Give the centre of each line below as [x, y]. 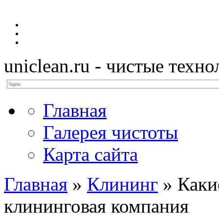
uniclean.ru [47, 66]
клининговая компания [96, 206]
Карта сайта [90, 154]
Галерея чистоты [110, 132]
